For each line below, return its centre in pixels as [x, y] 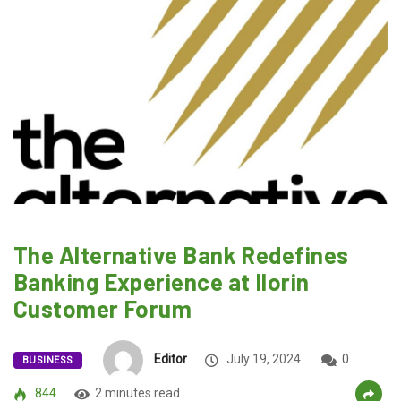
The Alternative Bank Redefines [181, 255]
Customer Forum [103, 309]
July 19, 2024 [262, 359]
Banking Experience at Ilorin [162, 282]
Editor [170, 359]
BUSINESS [48, 361]
